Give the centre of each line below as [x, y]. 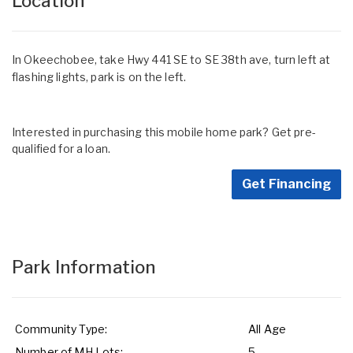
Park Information [84, 267]
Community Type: [61, 329]
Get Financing [286, 184]
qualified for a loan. [61, 148]
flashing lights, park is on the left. [99, 76]
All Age [267, 329]
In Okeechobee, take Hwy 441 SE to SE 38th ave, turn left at [171, 59]
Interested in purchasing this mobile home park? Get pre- [164, 132]
